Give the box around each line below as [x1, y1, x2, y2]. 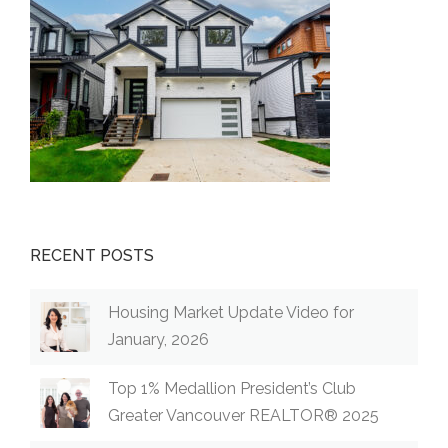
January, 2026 [108, 329, 209, 349]
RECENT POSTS [30, 245, 155, 265]
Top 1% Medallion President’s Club [108, 378, 356, 398]
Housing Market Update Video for [108, 302, 354, 322]
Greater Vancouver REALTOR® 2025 [108, 405, 379, 425]
